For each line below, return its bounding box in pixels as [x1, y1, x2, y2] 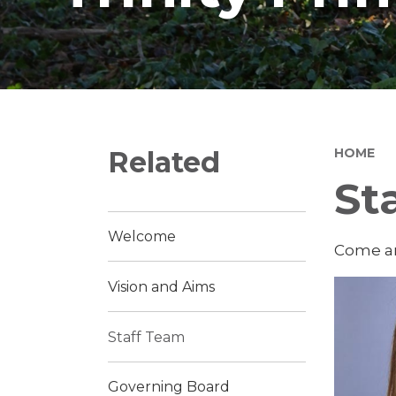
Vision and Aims [108, 278, 215, 295]
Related [108, 144, 220, 179]
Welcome [108, 228, 176, 246]
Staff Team [108, 328, 185, 346]
